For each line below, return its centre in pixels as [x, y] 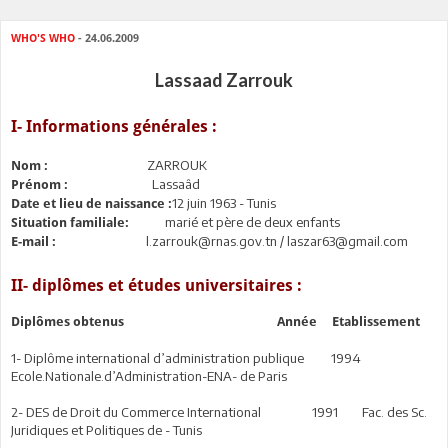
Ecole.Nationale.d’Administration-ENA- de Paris [149, 376]
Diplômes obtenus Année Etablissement [215, 321]
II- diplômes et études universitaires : [156, 286]
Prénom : [39, 184]
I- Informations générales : [114, 127]
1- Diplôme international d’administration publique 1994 [196, 358]
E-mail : [33, 241]
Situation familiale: [70, 222]
